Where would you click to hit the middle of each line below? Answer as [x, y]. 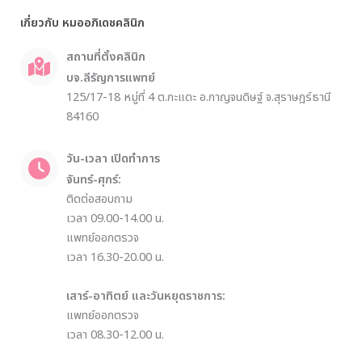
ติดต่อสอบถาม [99, 200]
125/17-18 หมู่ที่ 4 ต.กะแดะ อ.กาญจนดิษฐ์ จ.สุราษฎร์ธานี [198, 97]
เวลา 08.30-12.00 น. [115, 335]
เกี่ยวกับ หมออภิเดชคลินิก [82, 23]
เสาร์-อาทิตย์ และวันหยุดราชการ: [146, 297]
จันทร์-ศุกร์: [94, 180]
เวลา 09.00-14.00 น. [115, 219]
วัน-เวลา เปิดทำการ [113, 159]
